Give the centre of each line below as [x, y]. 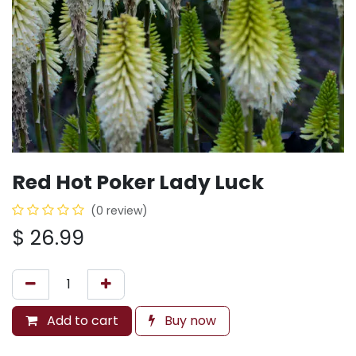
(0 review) [119, 211]
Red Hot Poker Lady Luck [138, 182]
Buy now [189, 321]
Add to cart [81, 321]
